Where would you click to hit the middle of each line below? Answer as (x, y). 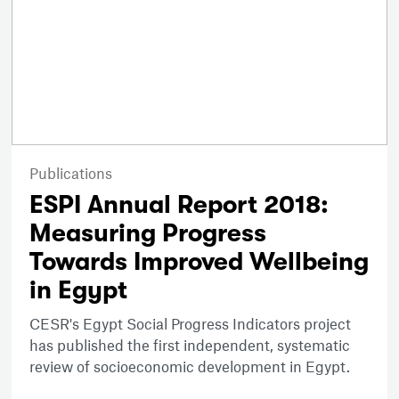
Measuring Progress (148, 234)
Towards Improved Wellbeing (199, 262)
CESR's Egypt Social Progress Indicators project (191, 324)
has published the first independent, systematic (190, 345)
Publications (71, 173)
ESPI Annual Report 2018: (179, 205)
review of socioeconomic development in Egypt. (190, 366)
